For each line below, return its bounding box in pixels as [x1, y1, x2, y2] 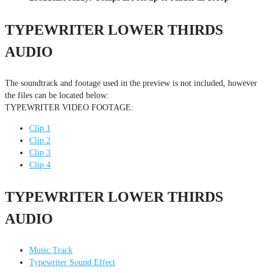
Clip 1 [29, 123, 51, 133]
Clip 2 [29, 135, 51, 145]
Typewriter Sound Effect [29, 257, 115, 267]
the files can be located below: [5, 90, 109, 100]
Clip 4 [29, 160, 51, 169]
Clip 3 [29, 147, 51, 157]
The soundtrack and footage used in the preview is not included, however [5, 78, 257, 88]
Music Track [29, 245, 73, 255]
